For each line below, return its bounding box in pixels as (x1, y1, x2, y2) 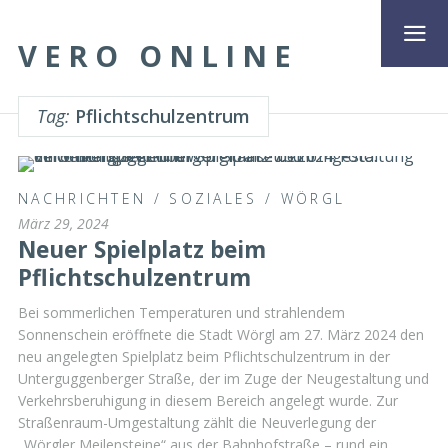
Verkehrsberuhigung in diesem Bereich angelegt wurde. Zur (18, 390, 398, 410)
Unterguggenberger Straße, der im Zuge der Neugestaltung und (18, 368, 429, 388)
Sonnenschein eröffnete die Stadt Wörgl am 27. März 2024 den (18, 324, 424, 344)
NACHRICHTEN (18, 188, 147, 208)
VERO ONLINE (18, 35, 298, 76)
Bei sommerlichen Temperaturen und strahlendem (18, 302, 345, 322)
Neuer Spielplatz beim (18, 233, 266, 265)
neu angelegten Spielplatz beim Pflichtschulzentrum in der (18, 346, 390, 366)
